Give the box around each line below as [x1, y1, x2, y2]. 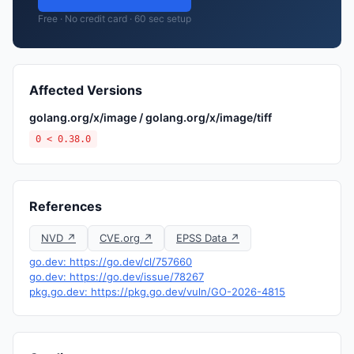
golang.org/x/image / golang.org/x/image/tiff [29, 111, 272, 124]
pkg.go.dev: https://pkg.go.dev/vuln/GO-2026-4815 [29, 285, 285, 298]
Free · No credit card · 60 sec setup [38, 13, 191, 24]
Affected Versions [29, 82, 142, 98]
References [29, 198, 102, 214]
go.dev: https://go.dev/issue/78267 [29, 270, 204, 283]
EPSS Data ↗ [176, 232, 239, 244]
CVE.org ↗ [100, 232, 153, 244]
